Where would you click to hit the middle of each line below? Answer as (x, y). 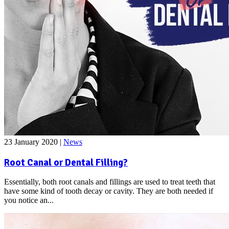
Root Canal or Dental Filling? (66, 162)
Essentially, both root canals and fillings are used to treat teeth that (110, 182)
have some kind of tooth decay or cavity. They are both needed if (109, 191)
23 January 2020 (32, 142)
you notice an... (29, 200)
